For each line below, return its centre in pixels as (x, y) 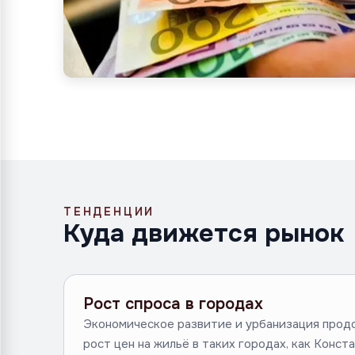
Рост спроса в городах (173, 304)
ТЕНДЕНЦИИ (109, 212)
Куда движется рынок (204, 233)
